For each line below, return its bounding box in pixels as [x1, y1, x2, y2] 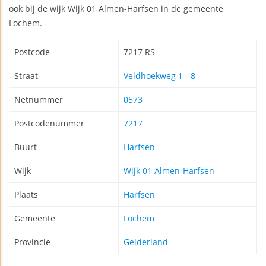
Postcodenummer [14, 118, 84, 129]
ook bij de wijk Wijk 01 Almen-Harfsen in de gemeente [9, 3, 223, 15]
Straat [14, 70, 38, 82]
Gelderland [123, 236, 168, 248]
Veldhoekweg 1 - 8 [123, 70, 195, 82]
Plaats [14, 189, 38, 201]
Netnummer [14, 94, 63, 106]
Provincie [14, 236, 50, 248]
